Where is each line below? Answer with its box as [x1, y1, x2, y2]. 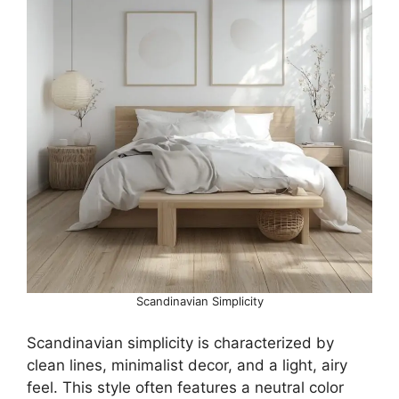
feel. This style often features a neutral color [27, 379, 344, 396]
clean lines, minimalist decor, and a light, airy [27, 356, 347, 374]
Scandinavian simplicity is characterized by [27, 334, 334, 352]
